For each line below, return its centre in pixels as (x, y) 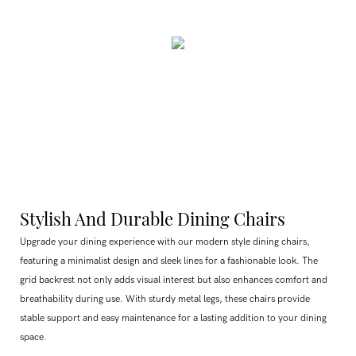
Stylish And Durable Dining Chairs (155, 218)
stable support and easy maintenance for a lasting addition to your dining (173, 318)
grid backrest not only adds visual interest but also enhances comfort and (174, 280)
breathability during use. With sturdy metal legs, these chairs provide (165, 299)
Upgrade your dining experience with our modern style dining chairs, (165, 242)
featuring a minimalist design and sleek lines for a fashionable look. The (169, 261)
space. (33, 337)
